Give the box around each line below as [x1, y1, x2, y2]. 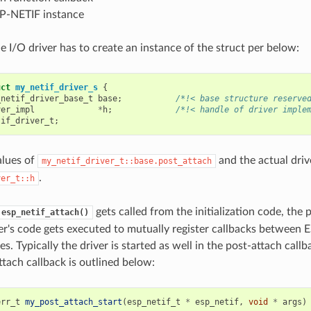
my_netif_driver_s [15, 82, 98, 92]
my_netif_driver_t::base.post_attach [41, 155, 212, 166]
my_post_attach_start [24, 296, 122, 307]
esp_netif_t [126, 296, 180, 307]
